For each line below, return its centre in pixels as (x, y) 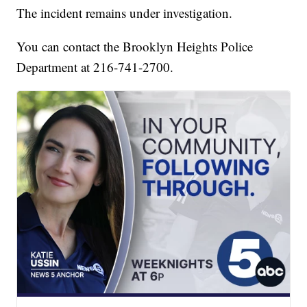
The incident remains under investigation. (125, 12)
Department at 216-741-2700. (95, 66)
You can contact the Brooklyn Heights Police (135, 46)
